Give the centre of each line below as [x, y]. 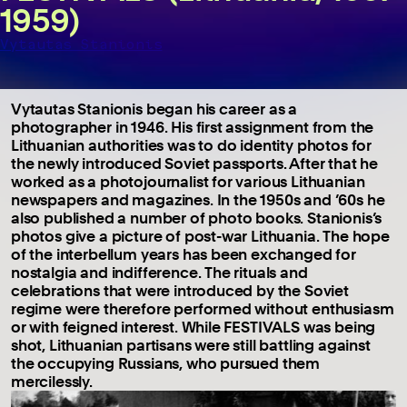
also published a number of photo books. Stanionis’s [197, 217]
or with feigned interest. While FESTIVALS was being [194, 326]
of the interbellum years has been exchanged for [184, 253]
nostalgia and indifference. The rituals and [159, 272]
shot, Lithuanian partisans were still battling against [191, 344]
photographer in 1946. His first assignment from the [193, 126]
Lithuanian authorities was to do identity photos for [192, 144]
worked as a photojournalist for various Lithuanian [188, 181]
